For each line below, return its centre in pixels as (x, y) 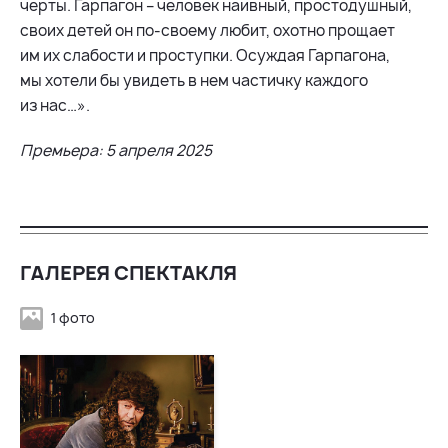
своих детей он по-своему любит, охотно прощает (207, 30)
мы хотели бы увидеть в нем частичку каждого (194, 80)
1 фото (71, 317)
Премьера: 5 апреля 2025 (116, 150)
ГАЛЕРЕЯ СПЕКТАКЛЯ (128, 272)
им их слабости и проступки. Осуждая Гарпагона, (205, 55)
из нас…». (55, 105)
